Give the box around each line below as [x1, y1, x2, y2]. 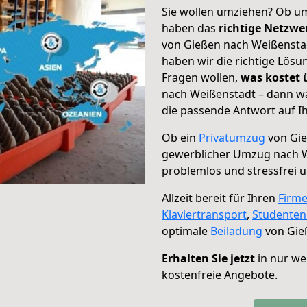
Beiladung [210, 223, 262, 238]
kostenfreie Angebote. [162, 267, 278, 282]
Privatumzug [199, 130, 265, 145]
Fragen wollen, [162, 70, 241, 85]
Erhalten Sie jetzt [162, 251, 255, 266]
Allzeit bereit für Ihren [162, 191, 278, 206]
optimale [162, 223, 210, 238]
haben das [162, 21, 219, 36]
